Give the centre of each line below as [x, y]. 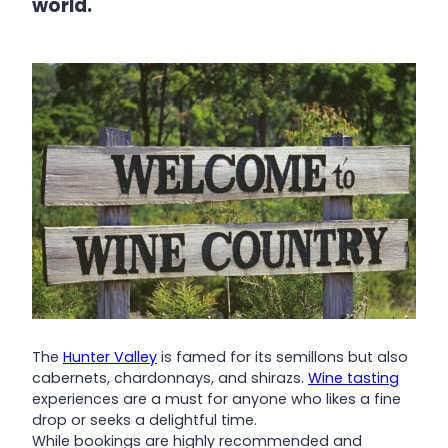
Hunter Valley [110, 356]
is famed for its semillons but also [282, 356]
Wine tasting [353, 377]
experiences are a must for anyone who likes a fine [216, 398]
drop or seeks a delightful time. [144, 419]
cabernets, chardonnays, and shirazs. [170, 377]
